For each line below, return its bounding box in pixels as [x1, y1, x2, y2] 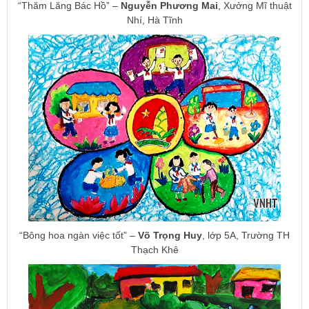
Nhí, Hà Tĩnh [126, 14, 183, 26]
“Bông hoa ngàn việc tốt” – [19, 230, 138, 241]
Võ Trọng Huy [138, 230, 202, 241]
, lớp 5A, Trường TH [202, 230, 290, 241]
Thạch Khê [130, 244, 179, 256]
